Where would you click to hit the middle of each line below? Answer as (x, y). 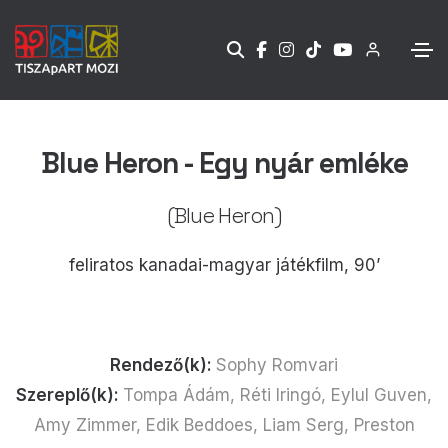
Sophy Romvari (277, 364)
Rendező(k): (163, 364)
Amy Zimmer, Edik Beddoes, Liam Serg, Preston (224, 424)
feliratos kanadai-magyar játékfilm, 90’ (224, 264)
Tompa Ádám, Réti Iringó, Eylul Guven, (277, 394)
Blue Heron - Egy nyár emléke (224, 162)
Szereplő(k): (69, 394)
